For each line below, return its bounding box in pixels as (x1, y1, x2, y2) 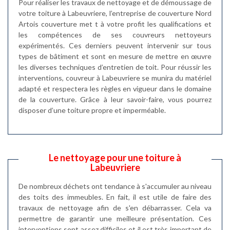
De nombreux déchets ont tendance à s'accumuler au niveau (18, 182, 212, 190)
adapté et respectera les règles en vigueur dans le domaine (18, 84, 212, 93)
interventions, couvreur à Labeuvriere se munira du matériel (18, 73, 212, 82)
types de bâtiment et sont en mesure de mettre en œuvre (18, 52, 212, 61)
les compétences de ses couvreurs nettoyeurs (18, 30, 212, 39)
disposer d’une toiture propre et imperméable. (18, 106, 166, 114)
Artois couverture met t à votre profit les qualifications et (18, 20, 212, 28)
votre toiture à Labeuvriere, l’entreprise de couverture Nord (18, 9, 212, 17)
